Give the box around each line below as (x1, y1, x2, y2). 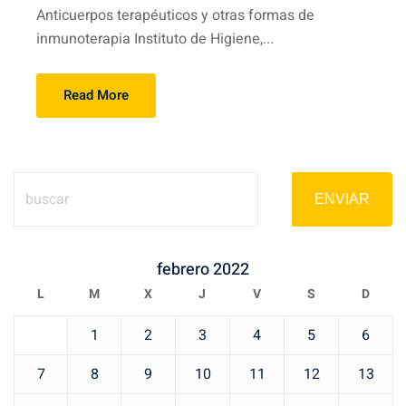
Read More (63, 84, 129, 105)
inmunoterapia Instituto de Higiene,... (36, 27, 274, 50)
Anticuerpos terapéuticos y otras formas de (36, 4, 314, 26)
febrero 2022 (157, 256, 249, 282)
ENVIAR (314, 190, 370, 207)
